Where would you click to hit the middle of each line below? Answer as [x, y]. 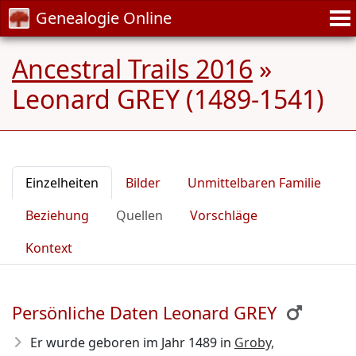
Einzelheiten [62, 183]
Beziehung [57, 215]
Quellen [139, 215]
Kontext [49, 248]
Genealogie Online [104, 18]
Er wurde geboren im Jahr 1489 [124, 342]
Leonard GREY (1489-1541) [168, 99]
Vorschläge [224, 215]
